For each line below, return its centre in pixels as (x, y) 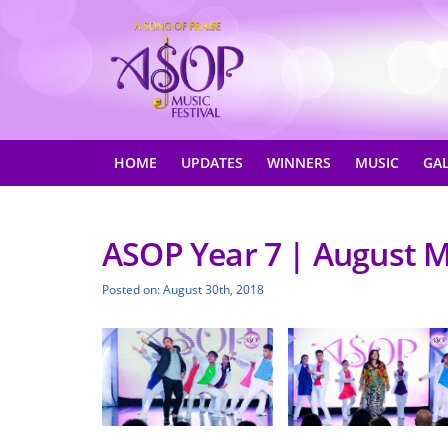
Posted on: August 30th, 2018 (183, 289)
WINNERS (299, 162)
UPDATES (212, 162)
